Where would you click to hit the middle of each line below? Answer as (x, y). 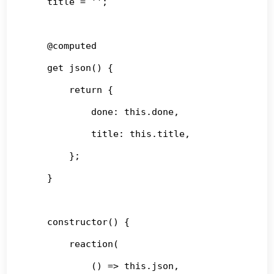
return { (69, 90)
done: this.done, (102, 112)
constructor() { (78, 222)
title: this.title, (108, 134)
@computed (61, 46)
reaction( (72, 244)
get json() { (69, 68)
